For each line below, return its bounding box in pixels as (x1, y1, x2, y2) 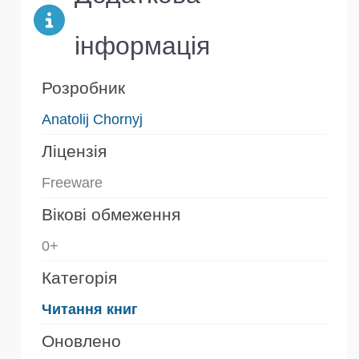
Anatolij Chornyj (42, 111, 143, 127)
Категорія (42, 268, 117, 287)
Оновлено (42, 331, 121, 350)
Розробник (42, 78, 125, 97)
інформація (74, 30, 210, 60)
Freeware (42, 174, 103, 191)
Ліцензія (42, 141, 107, 160)
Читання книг (42, 301, 138, 317)
